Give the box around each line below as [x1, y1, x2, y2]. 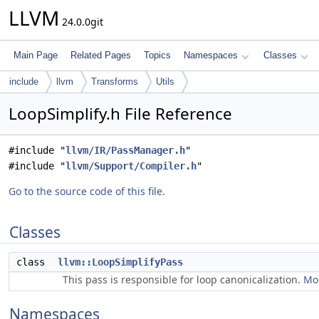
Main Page [14, 50, 58, 61]
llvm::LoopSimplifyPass [58, 256, 183, 268]
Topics [144, 50, 171, 61]
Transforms [91, 76, 138, 87]
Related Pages [70, 50, 131, 61]
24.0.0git [59, 15, 103, 28]
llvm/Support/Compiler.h [66, 160, 197, 172]
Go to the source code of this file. [9, 184, 165, 198]
